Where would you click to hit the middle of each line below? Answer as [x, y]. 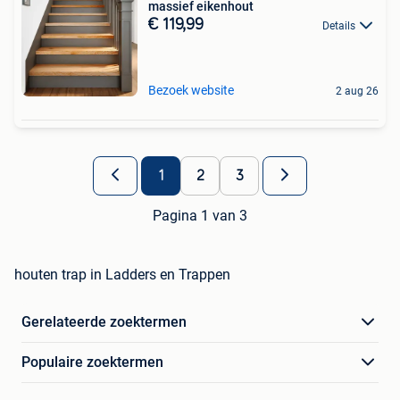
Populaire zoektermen [92, 362]
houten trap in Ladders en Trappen [122, 275]
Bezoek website [191, 90]
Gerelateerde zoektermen [104, 322]
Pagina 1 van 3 [200, 216]
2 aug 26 [357, 91]
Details [339, 26]
